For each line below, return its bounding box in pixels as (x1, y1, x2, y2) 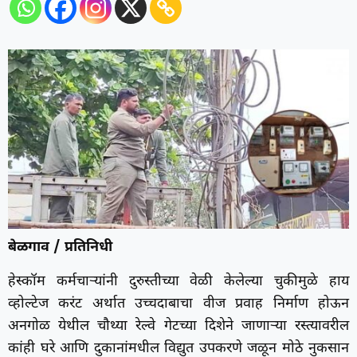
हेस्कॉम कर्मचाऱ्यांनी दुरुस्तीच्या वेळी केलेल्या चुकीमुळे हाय (8, 272, 349, 291)
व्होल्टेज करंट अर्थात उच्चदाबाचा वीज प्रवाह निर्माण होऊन (8, 294, 349, 313)
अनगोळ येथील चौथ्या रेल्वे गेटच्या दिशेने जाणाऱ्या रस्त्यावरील (8, 316, 349, 335)
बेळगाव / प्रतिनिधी (8, 237, 112, 257)
